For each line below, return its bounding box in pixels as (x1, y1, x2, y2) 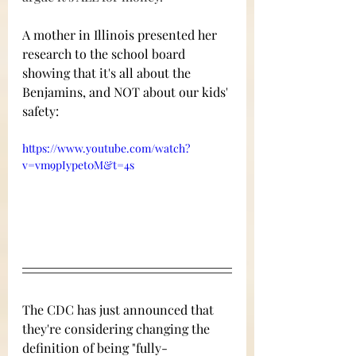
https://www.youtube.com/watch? (22, 141, 190, 157)
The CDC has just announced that (22, 300, 217, 318)
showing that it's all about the (22, 64, 194, 82)
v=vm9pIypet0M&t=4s (22, 157, 134, 173)
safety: (22, 103, 65, 120)
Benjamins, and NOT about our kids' (22, 83, 231, 101)
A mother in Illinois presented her (22, 26, 220, 44)
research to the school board (22, 45, 188, 63)
